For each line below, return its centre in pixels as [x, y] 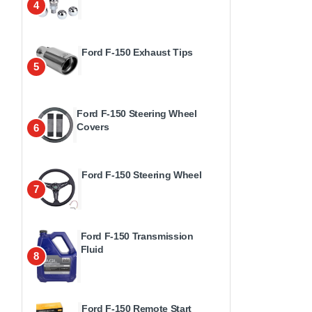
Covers [93, 127]
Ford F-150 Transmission [137, 236]
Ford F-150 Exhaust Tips [137, 52]
